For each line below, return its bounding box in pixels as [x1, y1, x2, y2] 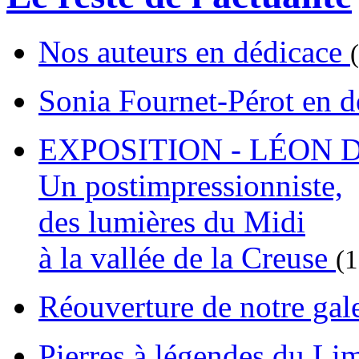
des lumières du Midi [38, 204, 305, 240]
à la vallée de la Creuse [38, 240, 336, 276]
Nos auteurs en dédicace [38, 34, 350, 70]
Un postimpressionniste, [38, 168, 343, 204]
